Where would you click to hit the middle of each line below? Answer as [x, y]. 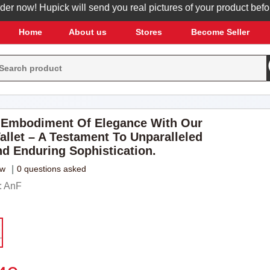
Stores [149, 32]
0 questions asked [51, 169]
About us [87, 32]
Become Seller [220, 32]
